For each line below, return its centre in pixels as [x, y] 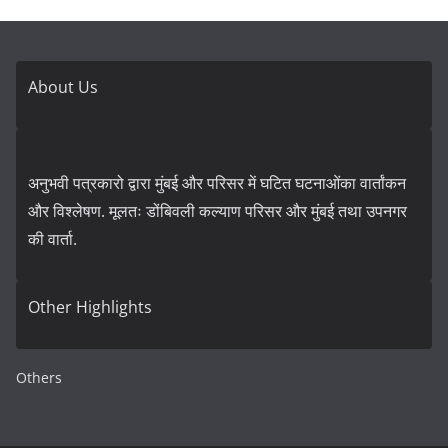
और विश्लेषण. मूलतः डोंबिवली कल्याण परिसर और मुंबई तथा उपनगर [217, 211]
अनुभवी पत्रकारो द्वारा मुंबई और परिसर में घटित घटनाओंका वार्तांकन [217, 183]
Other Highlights [90, 307]
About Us [63, 87]
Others [39, 378]
